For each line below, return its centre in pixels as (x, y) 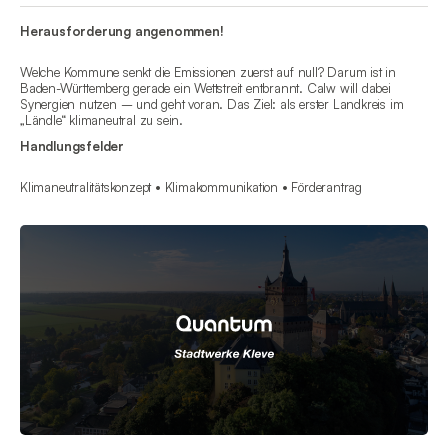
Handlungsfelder (72, 146)
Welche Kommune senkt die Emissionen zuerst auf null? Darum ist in (208, 72)
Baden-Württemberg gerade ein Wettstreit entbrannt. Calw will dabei (205, 88)
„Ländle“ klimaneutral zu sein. (102, 120)
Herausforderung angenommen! (122, 31)
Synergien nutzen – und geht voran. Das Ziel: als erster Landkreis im (212, 104)
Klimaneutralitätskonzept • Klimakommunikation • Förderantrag (191, 187)
